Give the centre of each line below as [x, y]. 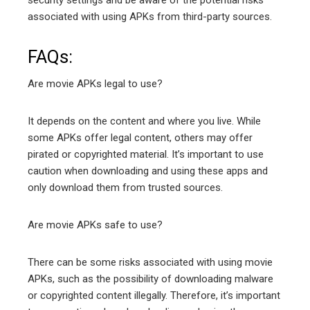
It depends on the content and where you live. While [144, 121]
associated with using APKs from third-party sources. [150, 16]
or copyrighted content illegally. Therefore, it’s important [154, 295]
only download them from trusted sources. [125, 187]
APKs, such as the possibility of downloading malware [151, 279]
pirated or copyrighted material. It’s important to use [146, 154]
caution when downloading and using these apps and [148, 171]
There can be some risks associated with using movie [150, 262]
